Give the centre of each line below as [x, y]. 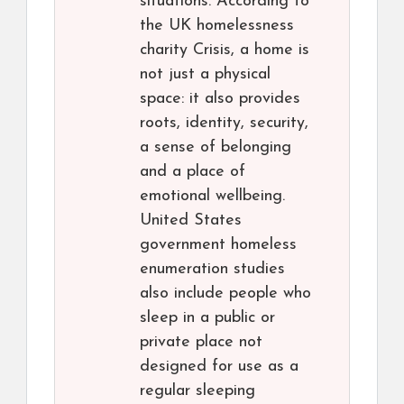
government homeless [218, 245]
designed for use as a [219, 367]
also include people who [225, 294]
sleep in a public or [207, 318]
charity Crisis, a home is [225, 50]
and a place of [193, 172]
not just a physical [205, 74]
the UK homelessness [217, 26]
